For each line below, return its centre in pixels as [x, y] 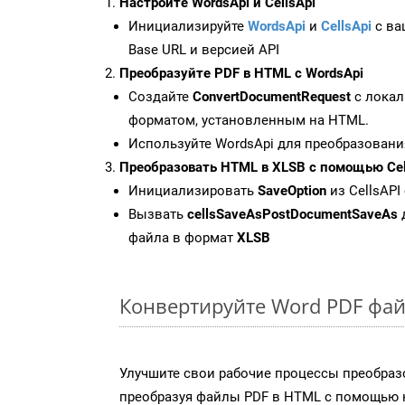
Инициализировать [193, 190]
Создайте [160, 96]
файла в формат [183, 237]
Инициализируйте [188, 26]
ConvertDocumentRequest [272, 96]
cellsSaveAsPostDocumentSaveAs [292, 214]
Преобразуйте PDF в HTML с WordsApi [241, 73]
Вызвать [158, 214]
